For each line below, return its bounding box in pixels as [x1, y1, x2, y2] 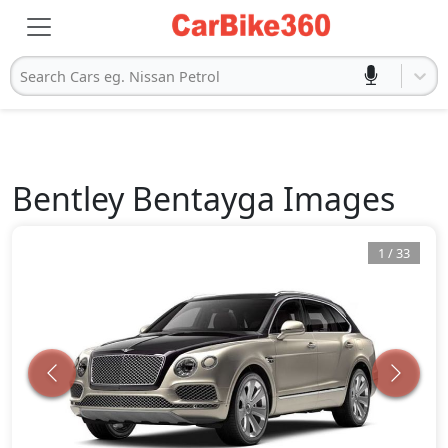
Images [275, 177, 395, 220]
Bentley [12, 177, 124, 220]
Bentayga [132, 177, 275, 220]
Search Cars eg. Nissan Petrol [20, 66, 220, 86]
